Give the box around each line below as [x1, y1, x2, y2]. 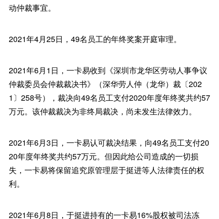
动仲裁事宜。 [8, 2, 56, 14]
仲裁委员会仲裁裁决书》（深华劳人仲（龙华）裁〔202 [8, 78, 202, 90]
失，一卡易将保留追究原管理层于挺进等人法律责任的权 [8, 164, 204, 176]
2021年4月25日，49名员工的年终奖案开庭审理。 [8, 33, 181, 45]
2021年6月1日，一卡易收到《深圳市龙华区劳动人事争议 [8, 65, 207, 76]
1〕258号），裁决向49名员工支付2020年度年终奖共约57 [8, 92, 210, 104]
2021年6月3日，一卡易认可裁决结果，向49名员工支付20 [8, 137, 209, 149]
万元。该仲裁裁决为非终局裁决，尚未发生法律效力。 [8, 106, 197, 117]
